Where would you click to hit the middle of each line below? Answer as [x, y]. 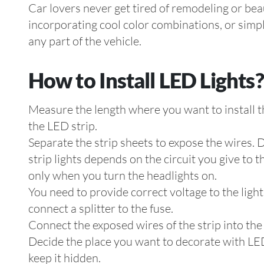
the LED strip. [63, 126]
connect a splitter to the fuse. [101, 208]
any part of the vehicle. [85, 41]
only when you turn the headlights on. [123, 175]
